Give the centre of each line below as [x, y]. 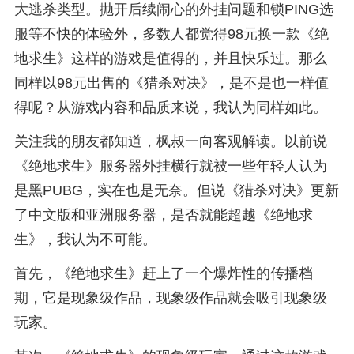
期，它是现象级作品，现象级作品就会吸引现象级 [170, 298]
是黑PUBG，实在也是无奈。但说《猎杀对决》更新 [176, 190]
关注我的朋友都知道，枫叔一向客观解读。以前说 [170, 141]
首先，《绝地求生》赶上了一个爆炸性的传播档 [163, 273]
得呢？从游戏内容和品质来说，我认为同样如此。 [170, 108]
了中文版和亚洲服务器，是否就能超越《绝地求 [163, 215]
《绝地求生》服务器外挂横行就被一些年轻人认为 [170, 166]
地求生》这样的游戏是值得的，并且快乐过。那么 [170, 59]
